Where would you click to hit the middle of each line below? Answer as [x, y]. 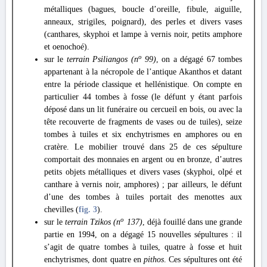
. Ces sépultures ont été [203, 260]
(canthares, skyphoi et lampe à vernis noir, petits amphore [143, 34]
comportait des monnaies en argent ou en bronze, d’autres [143, 159]
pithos [154, 260]
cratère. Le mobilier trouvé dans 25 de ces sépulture [143, 147]
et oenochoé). [67, 47]
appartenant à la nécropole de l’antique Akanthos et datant [143, 72]
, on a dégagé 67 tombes [199, 59]
